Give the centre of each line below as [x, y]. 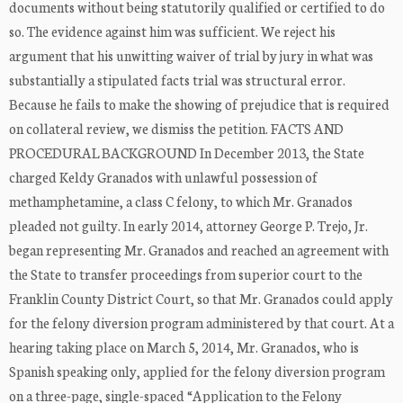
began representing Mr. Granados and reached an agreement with [199, 250]
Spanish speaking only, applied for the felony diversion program [197, 372]
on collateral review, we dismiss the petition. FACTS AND [176, 129]
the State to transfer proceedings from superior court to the [186, 274]
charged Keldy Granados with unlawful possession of [163, 177]
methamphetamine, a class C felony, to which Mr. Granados [181, 201]
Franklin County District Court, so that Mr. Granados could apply [201, 299]
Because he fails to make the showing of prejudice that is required [199, 104]
